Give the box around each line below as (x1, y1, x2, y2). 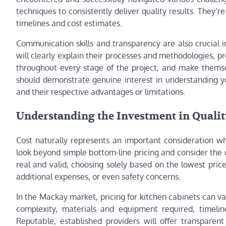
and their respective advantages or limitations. (16, 86, 185, 97)
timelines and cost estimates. (16, 18, 122, 28)
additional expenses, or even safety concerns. (16, 172, 181, 182)
